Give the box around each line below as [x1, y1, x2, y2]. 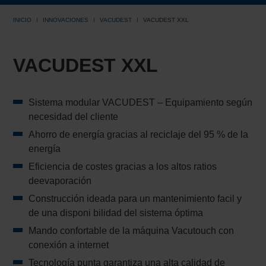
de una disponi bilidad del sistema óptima [28, 208, 204, 218]
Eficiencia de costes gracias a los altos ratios [28, 161, 217, 172]
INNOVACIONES [43, 17, 89, 24]
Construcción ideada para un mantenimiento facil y [28, 194, 242, 204]
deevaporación [28, 176, 92, 186]
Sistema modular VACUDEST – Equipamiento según [28, 97, 253, 108]
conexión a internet [28, 240, 109, 251]
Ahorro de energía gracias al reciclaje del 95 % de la [28, 129, 249, 140]
